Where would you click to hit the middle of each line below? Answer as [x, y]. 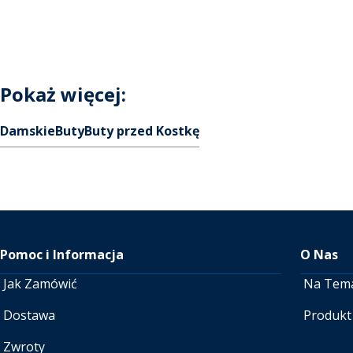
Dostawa [29, 315]
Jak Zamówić [40, 284]
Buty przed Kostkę [142, 131]
